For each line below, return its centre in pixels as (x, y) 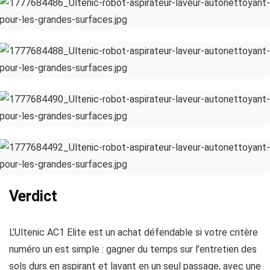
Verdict (33, 196)
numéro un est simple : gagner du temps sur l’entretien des (133, 249)
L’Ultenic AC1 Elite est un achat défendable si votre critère (133, 232)
